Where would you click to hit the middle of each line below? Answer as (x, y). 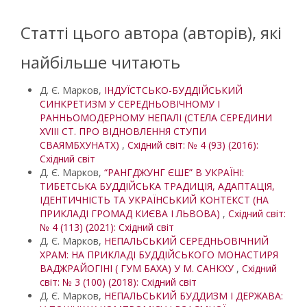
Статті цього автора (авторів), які (151, 33)
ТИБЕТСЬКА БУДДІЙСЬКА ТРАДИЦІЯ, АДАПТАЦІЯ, (157, 186)
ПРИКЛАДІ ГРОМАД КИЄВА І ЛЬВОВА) (131, 213)
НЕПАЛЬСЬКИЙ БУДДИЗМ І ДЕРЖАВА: (194, 296)
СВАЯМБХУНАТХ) (81, 145)
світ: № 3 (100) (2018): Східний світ (118, 282)
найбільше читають (100, 62)
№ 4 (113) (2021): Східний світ (107, 227)
